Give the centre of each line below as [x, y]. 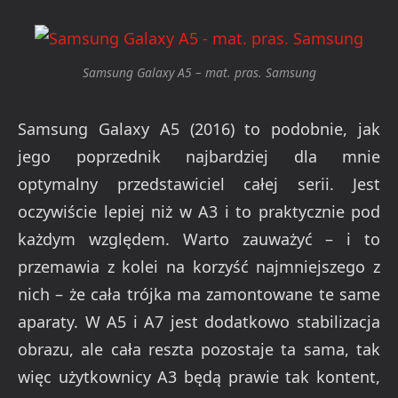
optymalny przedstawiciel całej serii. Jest [199, 184]
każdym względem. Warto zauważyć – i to [199, 239]
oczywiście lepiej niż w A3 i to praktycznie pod [199, 212]
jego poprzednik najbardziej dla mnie [199, 157]
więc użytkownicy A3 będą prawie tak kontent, [199, 377]
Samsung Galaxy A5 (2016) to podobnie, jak [199, 129]
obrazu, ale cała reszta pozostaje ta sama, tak [199, 350]
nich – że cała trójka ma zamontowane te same [199, 295]
